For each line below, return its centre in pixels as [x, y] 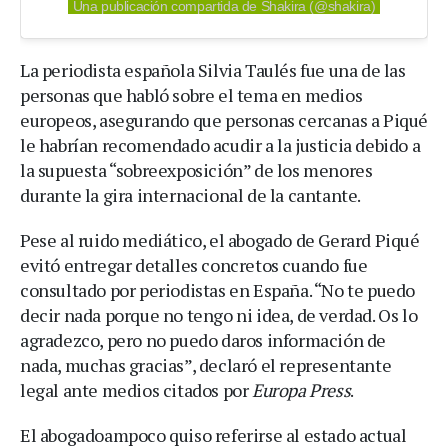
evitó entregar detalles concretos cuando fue [194, 265]
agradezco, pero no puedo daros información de [203, 340]
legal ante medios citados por [136, 390]
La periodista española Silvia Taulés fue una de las [213, 70]
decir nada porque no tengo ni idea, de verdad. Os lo [219, 315]
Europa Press [301, 390]
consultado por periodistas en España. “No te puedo [218, 290]
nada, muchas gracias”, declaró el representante [206, 365]
